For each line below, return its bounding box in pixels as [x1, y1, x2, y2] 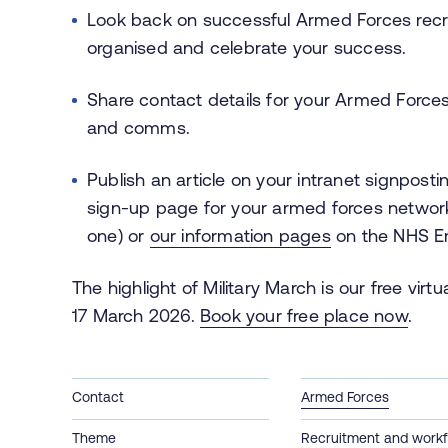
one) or [87, 224, 150, 246]
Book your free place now [200, 304, 408, 326]
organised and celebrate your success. [87, 36, 407, 58]
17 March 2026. [72, 304, 200, 326]
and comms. [87, 116, 190, 138]
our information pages [149, 224, 331, 246]
